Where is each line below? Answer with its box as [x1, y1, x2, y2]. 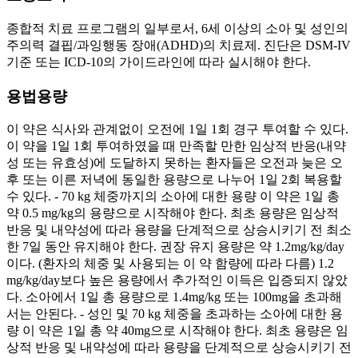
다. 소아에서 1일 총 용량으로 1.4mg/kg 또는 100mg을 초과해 [6, 290, 342, 304]
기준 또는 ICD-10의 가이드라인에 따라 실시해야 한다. [6, 55, 311, 69]
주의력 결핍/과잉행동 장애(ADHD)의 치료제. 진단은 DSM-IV [6, 38, 351, 52]
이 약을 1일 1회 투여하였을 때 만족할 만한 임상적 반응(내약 [6, 139, 346, 153]
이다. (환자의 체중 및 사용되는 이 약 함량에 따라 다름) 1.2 [6, 257, 334, 271]
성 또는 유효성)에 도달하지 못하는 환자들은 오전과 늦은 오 [6, 156, 343, 170]
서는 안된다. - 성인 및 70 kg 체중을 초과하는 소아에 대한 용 [6, 307, 343, 321]
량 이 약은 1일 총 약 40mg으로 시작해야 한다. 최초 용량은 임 [6, 324, 348, 338]
